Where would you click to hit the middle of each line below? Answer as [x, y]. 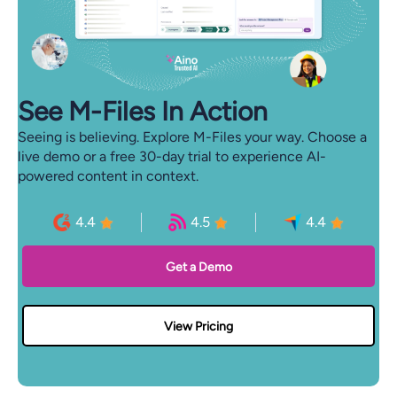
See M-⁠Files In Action [143, 112]
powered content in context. [108, 176]
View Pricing [198, 327]
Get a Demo [198, 268]
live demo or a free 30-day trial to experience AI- [172, 157]
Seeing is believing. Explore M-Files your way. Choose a [192, 137]
